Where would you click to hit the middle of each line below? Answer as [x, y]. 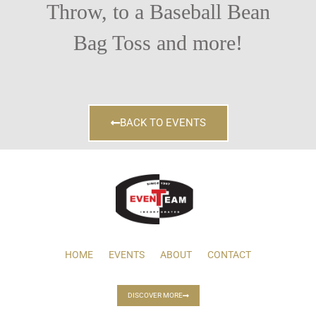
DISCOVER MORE [155, 295]
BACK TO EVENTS [163, 122]
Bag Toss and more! [158, 43]
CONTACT [229, 254]
